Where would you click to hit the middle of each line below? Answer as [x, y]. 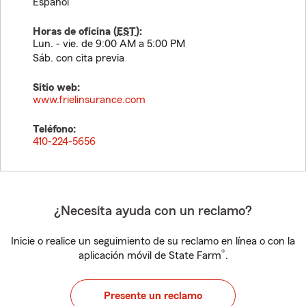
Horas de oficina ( [75, 31]
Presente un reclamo [153, 296]
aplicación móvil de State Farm [150, 255]
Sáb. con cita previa [79, 58]
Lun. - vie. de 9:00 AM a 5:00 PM [109, 44]
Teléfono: [54, 129]
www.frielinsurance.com [89, 100]
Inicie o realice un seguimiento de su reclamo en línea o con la [153, 241]
